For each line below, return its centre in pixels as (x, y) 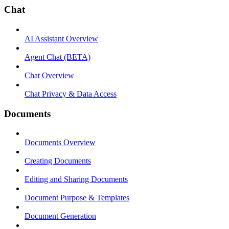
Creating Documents (58, 161)
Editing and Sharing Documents (76, 179)
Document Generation (60, 216)
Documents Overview (60, 143)
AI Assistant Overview (61, 39)
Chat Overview (49, 75)
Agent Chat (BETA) (58, 57)
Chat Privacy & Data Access (71, 94)
